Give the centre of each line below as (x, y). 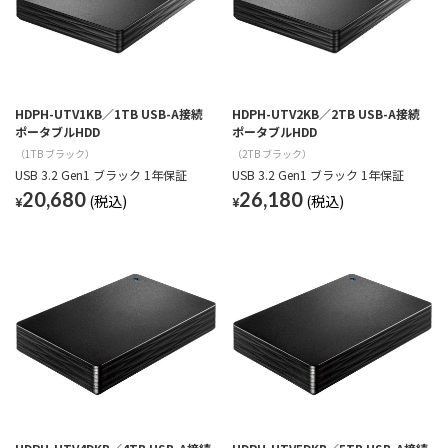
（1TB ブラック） (55, 153)
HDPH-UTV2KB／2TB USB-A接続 (325, 113)
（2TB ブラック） (271, 153)
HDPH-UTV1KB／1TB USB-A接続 (109, 113)
